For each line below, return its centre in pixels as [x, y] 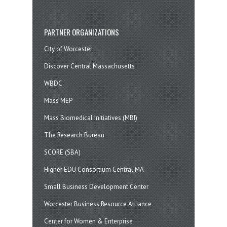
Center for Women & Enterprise [88, 221]
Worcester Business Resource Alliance [98, 204]
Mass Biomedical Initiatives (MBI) [90, 118]
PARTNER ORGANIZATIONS [81, 32]
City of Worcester [68, 49]
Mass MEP [58, 100]
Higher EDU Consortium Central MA [94, 169]
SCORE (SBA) [62, 152]
